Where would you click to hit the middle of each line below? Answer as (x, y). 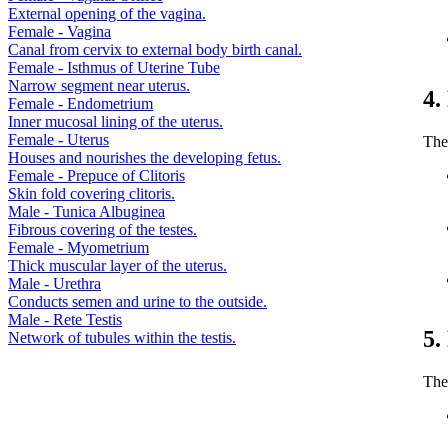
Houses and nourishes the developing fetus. (144, 157)
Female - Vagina (59, 31)
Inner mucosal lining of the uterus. (115, 121)
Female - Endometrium (80, 103)
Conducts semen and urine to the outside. (137, 301)
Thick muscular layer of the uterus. (117, 265)
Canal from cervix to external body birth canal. (155, 49)
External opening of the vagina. (107, 13)
